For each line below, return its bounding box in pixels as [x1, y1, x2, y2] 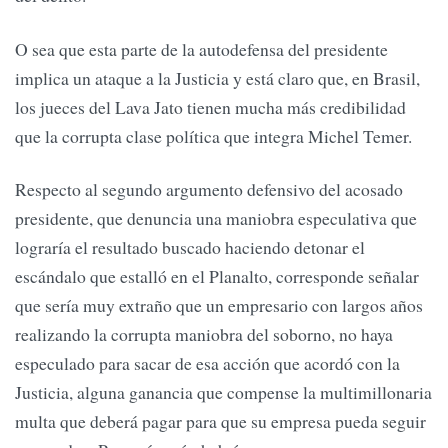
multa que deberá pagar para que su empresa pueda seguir [15, 409, 426, 434]
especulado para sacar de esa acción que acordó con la [15, 351, 400, 376]
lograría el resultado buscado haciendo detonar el [15, 235, 365, 260]
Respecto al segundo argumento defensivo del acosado [15, 177, 403, 202]
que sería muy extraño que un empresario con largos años [15, 293, 423, 318]
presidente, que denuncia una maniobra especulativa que [15, 206, 417, 231]
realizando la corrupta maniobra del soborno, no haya [15, 322, 393, 347]
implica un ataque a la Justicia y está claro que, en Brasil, [15, 65, 420, 90]
